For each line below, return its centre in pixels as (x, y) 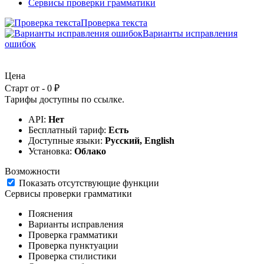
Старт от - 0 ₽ (32, 88)
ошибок (20, 44)
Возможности (32, 171)
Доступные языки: (67, 140)
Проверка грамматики (73, 235)
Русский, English (140, 140)
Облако (90, 151)
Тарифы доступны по (49, 99)
